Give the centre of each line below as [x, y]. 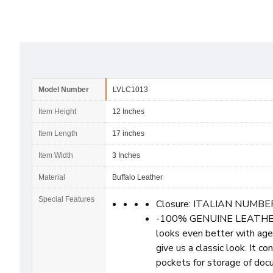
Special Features [66, 199]
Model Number [64, 90]
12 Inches [128, 112]
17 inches [128, 133]
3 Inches [126, 155]
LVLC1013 [130, 90]
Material [52, 177]
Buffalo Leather [137, 177]
